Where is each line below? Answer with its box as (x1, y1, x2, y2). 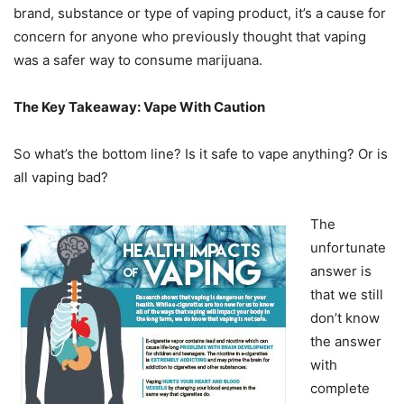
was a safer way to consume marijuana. (14, 51, 266, 69)
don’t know (310, 309, 380, 327)
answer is (310, 262, 372, 280)
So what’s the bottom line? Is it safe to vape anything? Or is (14, 145, 388, 163)
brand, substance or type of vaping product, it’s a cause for (14, 5, 386, 23)
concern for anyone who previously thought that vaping (14, 28, 366, 46)
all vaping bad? (14, 169, 108, 187)
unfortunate (310, 239, 386, 257)
